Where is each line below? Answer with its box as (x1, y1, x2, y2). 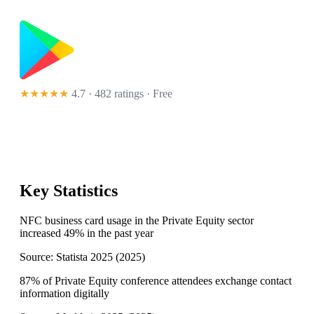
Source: (20, 251, 56, 264)
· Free (144, 88, 172, 100)
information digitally (20, 287, 109, 300)
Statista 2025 (56, 251, 113, 264)
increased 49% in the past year (20, 227, 153, 240)
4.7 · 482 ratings (71, 88, 144, 100)
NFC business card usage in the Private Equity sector (20, 214, 254, 227)
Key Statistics (20, 182, 118, 200)
